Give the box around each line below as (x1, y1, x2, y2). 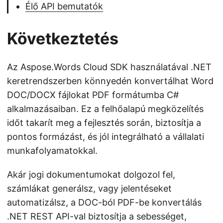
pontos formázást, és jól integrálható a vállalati (7, 131, 204, 142)
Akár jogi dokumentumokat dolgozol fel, (7, 169, 175, 180)
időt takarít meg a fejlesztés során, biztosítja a (7, 117, 201, 128)
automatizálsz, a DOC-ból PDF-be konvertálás (7, 197, 202, 208)
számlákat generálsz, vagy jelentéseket (7, 183, 172, 194)
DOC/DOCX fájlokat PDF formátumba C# (7, 90, 179, 100)
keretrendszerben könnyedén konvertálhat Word (7, 76, 214, 86)
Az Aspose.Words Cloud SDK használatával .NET (7, 62, 212, 72)
